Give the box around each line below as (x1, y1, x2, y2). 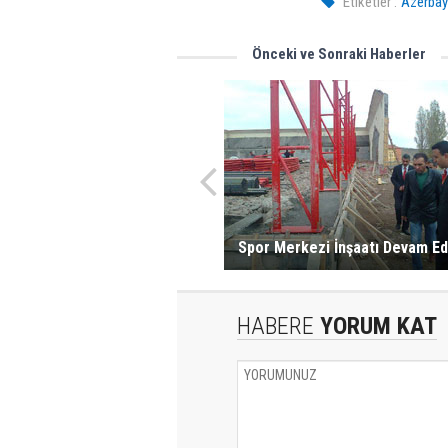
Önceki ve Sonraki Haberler (252, 45, 426, 63)
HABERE (237, 312, 314, 340)
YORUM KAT (314, 312, 437, 340)
